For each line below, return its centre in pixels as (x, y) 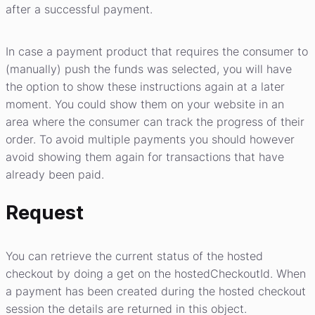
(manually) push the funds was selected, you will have (149, 69)
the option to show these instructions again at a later (145, 86)
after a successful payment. (79, 9)
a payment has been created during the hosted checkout (156, 291)
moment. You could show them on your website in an (145, 104)
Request (45, 212)
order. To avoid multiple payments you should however (150, 139)
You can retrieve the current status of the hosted (134, 256)
